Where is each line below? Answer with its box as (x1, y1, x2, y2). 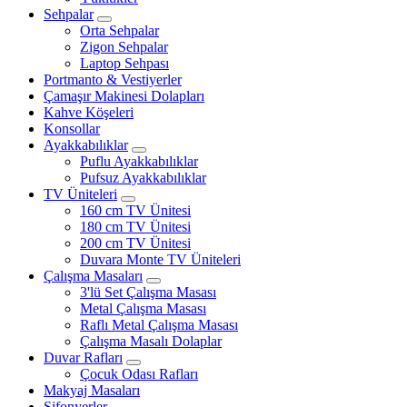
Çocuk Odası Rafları (80, 365, 198, 382)
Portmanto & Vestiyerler (44, 71, 182, 87)
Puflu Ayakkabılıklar (80, 153, 198, 169)
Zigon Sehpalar (80, 38, 168, 55)
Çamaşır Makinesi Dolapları (44, 87, 204, 104)
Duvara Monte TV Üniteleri (80, 251, 241, 267)
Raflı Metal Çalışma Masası (80, 316, 238, 333)
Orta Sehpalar (80, 22, 159, 38)
